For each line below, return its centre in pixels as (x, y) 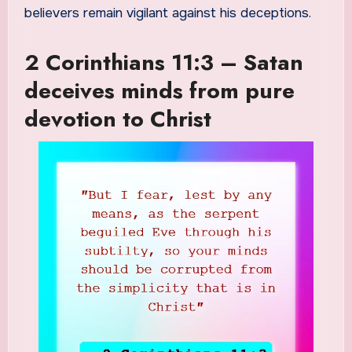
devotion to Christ (117, 119)
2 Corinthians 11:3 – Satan (163, 63)
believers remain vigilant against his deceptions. (167, 13)
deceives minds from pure (159, 91)
